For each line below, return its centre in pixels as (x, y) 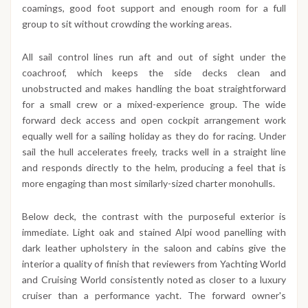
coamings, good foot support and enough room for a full (154, 8)
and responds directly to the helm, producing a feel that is (154, 167)
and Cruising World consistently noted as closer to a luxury (154, 279)
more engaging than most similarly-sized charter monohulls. (148, 183)
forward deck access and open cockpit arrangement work (154, 120)
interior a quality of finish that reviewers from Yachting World (154, 263)
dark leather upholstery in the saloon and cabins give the (154, 247)
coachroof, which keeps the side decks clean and (154, 72)
